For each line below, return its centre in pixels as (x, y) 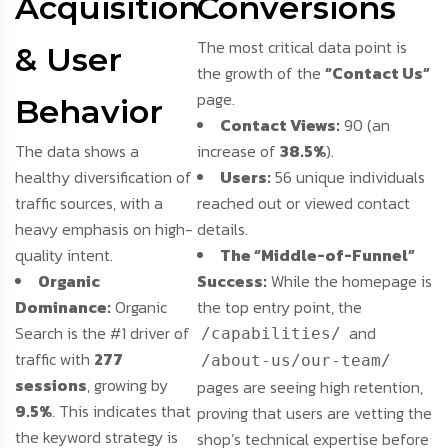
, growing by (127, 385)
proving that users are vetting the (315, 413)
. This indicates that (121, 411)
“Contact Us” (378, 73)
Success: (232, 281)
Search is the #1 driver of (102, 333)
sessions (51, 385)
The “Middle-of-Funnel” (318, 255)
